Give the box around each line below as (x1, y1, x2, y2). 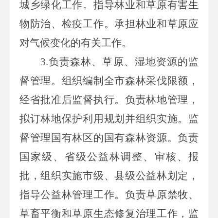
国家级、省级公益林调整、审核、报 (19, 150, 199, 163)
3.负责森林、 (40, 55, 103, 68)
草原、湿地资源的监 (102, 55, 199, 68)
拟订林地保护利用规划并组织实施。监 (19, 112, 199, 125)
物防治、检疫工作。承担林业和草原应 (19, 18, 199, 30)
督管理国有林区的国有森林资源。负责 (19, 131, 199, 144)
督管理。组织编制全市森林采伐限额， (19, 74, 199, 87)
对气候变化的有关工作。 (19, 36, 132, 49)
